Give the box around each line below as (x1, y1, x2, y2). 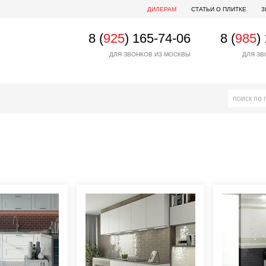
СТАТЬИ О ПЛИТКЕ (191, 6, 246, 12)
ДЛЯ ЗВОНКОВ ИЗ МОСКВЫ (109, 51, 191, 58)
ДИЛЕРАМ (147, 6, 176, 12)
